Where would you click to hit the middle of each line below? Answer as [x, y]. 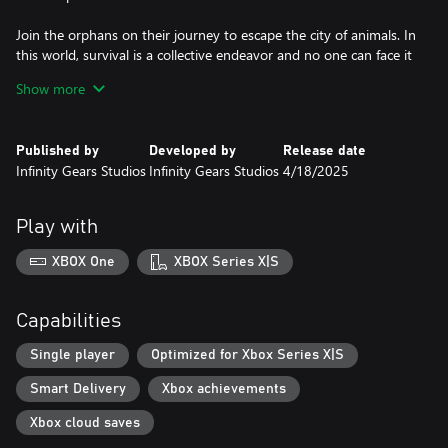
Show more [50, 88]
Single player [72, 355]
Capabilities [68, 320]
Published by [57, 151]
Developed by [193, 151]
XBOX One [84, 261]
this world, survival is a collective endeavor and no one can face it [214, 54]
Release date [324, 151]
